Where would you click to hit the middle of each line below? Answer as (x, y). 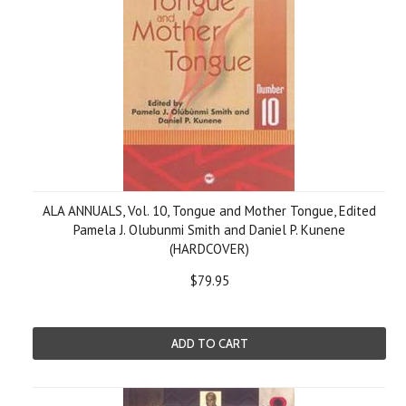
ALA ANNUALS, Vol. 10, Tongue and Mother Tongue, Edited (209, 211)
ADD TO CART (209, 343)
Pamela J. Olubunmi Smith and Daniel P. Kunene (209, 230)
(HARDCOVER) (209, 249)
